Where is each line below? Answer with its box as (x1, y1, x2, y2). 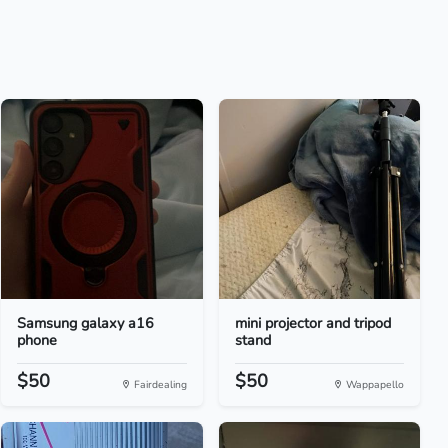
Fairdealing (130, 377, 187, 392)
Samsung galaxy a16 (17, 313, 155, 333)
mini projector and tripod (234, 313, 391, 333)
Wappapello (342, 377, 404, 392)
